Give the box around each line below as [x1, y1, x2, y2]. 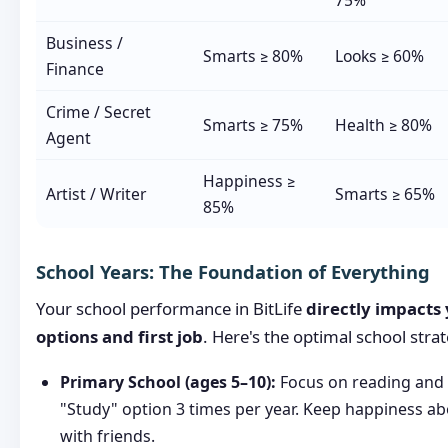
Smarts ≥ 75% [202, 114, 303, 137]
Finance [45, 58, 104, 81]
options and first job [36, 325, 203, 349]
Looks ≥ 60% [334, 45, 424, 68]
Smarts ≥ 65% [334, 183, 435, 206]
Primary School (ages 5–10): [60, 371, 276, 394]
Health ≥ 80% [334, 114, 432, 137]
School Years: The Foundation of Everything [36, 259, 430, 285]
